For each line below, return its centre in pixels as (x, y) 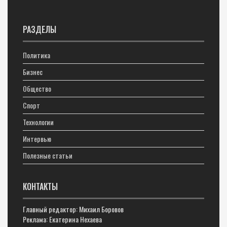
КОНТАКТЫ (40, 186)
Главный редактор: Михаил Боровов (73, 209)
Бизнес (33, 72)
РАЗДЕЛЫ (40, 29)
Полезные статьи (48, 155)
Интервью (37, 139)
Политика (36, 55)
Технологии (38, 122)
